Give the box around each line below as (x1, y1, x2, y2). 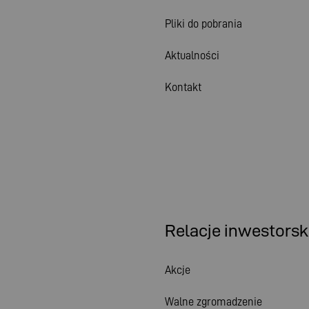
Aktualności (165, 49, 219, 61)
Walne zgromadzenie (165, 295, 262, 308)
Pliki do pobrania (165, 17, 242, 30)
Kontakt (165, 81, 201, 93)
